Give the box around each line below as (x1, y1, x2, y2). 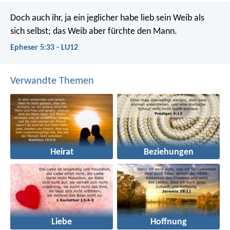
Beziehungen (143, 148, 194, 157)
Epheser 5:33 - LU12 (10, 43, 78, 52)
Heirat (50, 148, 73, 157)
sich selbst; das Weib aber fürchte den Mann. (10, 26, 177, 36)
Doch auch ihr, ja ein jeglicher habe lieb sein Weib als (10, 13, 204, 23)
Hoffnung (150, 218, 187, 227)
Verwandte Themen (10, 75, 94, 86)
